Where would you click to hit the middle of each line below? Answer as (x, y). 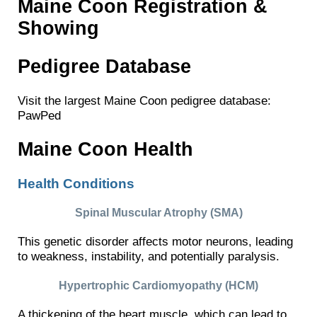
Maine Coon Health (105, 149)
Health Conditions (76, 183)
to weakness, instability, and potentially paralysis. (149, 257)
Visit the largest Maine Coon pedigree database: (144, 100)
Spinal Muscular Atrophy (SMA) (158, 213)
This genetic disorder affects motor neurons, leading (155, 242)
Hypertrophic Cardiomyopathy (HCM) (158, 285)
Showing (58, 29)
